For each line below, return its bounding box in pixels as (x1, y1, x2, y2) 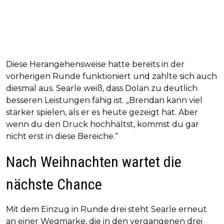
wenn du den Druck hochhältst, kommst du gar (6, 119, 199, 129)
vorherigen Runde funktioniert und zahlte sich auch (6, 71, 217, 81)
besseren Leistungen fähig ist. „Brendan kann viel (6, 95, 202, 105)
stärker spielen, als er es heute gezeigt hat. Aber (6, 107, 198, 117)
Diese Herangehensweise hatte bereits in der (6, 59, 184, 69)
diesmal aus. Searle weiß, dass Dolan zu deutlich (6, 83, 197, 93)
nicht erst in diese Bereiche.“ (6, 131, 118, 141)
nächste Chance (6, 175, 102, 193)
